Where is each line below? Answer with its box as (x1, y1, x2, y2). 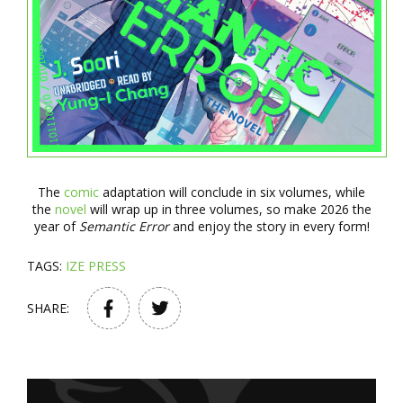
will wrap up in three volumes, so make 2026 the (85, 201, 372, 219)
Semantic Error (78, 218, 169, 236)
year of (33, 218, 79, 236)
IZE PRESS (66, 257, 126, 275)
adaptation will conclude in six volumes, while (99, 184, 365, 201)
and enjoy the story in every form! (168, 218, 370, 236)
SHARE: (27, 300, 69, 318)
